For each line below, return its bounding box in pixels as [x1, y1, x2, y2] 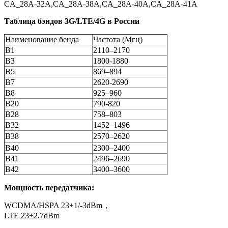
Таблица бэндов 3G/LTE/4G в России [4, 17, 139, 26]
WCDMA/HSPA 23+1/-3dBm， [4, 201, 110, 210]
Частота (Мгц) [93, 35, 142, 44]
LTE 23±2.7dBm [4, 211, 60, 220]
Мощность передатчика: [4, 183, 94, 192]
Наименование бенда [5, 35, 79, 44]
